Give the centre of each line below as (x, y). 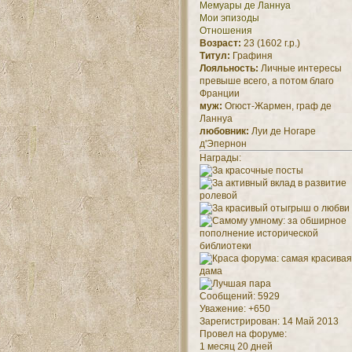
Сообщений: (227, 297)
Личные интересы (300, 69)
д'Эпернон (223, 144)
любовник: (224, 132)
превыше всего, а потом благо (266, 81)
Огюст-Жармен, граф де (277, 106)
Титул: (214, 56)
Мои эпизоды (229, 18)
